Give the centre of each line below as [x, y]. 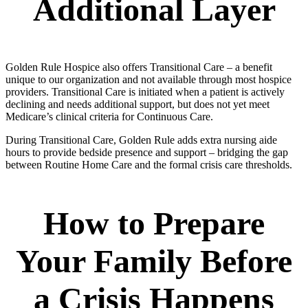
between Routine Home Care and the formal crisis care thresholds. [150, 165]
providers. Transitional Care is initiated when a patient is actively [145, 92]
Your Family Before [154, 261]
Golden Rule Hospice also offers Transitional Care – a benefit [139, 67]
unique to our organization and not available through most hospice [148, 80]
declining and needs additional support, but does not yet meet [137, 104]
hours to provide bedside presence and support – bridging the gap [147, 153]
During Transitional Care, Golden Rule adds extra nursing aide [141, 140]
